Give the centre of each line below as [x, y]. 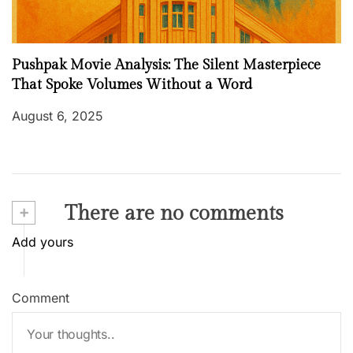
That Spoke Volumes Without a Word [132, 85]
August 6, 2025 [58, 116]
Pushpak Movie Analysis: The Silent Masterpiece [166, 65]
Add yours [43, 242]
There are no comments [171, 214]
